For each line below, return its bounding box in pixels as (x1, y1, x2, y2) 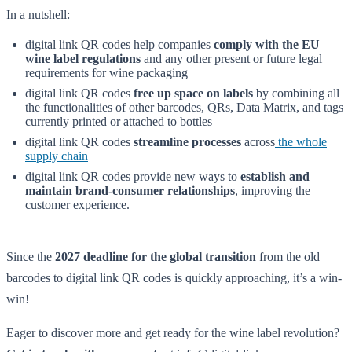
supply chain (25, 149, 88, 163)
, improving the (235, 184, 310, 198)
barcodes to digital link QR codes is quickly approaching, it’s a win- (6, 271, 342, 285)
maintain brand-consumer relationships (25, 184, 235, 198)
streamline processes (134, 135, 241, 149)
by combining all (253, 86, 339, 101)
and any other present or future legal (141, 52, 322, 66)
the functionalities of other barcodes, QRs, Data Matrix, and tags (25, 101, 343, 115)
